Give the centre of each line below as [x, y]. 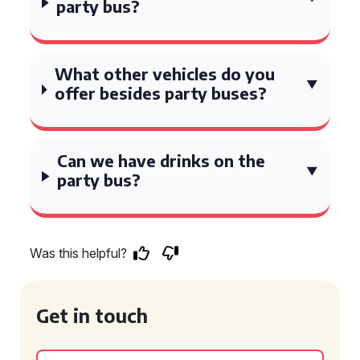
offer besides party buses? [160, 93]
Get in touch [92, 315]
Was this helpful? [78, 253]
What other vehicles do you [164, 74]
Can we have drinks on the [162, 160]
